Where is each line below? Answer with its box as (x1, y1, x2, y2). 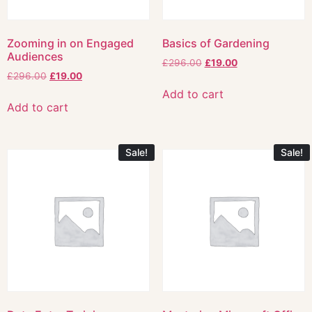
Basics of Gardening (162, 36, 270, 51)
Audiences (7, 49, 63, 64)
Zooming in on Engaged (7, 36, 134, 51)
